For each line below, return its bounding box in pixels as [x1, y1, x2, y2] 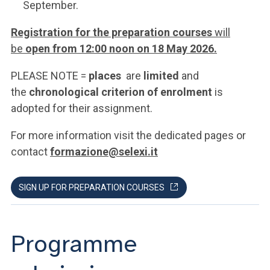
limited [143, 69, 179, 82]
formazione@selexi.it [50, 145, 158, 158]
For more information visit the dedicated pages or [11, 129, 246, 142]
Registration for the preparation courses [11, 26, 212, 39]
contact [11, 145, 50, 158]
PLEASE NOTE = [11, 69, 89, 82]
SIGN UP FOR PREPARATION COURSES [19, 183, 165, 192]
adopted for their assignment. [11, 102, 152, 115]
